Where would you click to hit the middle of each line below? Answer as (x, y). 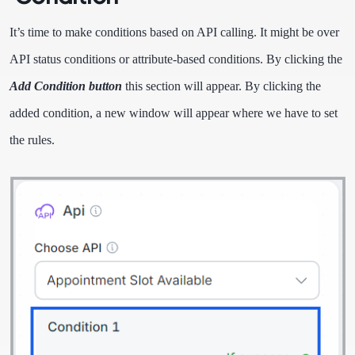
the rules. (32, 140)
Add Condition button (66, 86)
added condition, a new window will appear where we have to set (174, 113)
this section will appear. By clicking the (221, 86)
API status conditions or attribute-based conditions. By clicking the (176, 59)
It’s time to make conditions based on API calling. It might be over (174, 32)
